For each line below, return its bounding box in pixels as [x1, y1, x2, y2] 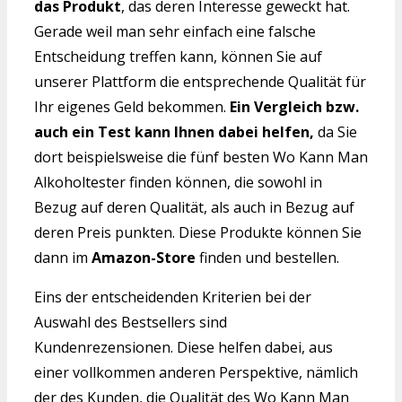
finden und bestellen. [196, 247, 339, 267]
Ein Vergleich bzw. [230, 96, 359, 117]
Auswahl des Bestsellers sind [34, 311, 227, 332]
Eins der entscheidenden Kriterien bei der [34, 286, 311, 307]
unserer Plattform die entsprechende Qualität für [34, 71, 366, 92]
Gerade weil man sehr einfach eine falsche [34, 21, 316, 41]
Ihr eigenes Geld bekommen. [34, 96, 230, 117]
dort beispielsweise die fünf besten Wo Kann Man [34, 146, 368, 167]
